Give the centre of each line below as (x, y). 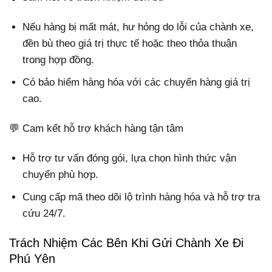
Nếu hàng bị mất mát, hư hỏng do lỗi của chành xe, (138, 27)
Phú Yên (32, 259)
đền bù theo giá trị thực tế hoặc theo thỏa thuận (130, 43)
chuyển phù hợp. (61, 175)
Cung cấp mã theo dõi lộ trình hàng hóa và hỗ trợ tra (141, 197)
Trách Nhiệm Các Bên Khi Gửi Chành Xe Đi (126, 243)
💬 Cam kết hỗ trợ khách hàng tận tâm (96, 129)
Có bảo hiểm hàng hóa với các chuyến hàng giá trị (137, 82)
